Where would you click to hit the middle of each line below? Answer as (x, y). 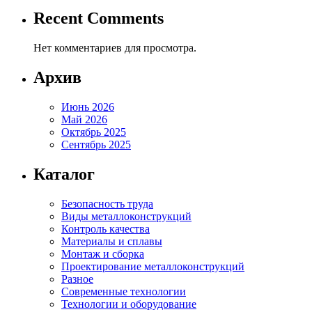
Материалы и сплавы (112, 241)
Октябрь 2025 (94, 132)
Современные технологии (124, 291)
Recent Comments (99, 18)
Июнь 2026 (88, 107)
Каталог (64, 174)
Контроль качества (106, 228)
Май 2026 (84, 119)
